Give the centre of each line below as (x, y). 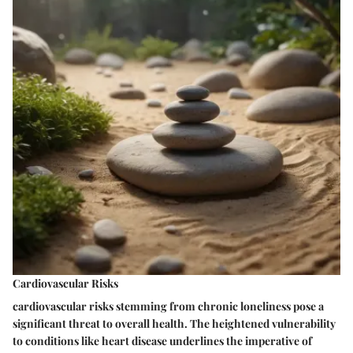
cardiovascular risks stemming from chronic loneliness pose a (168, 307)
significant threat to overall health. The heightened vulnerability (174, 324)
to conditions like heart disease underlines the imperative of (162, 341)
